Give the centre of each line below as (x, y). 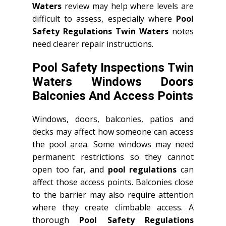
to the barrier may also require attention (113, 194)
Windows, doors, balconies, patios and (113, 119)
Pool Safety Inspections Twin (113, 67)
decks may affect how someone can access (113, 131)
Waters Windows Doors (113, 81)
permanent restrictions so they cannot (113, 157)
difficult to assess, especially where (104, 18)
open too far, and (70, 169)
